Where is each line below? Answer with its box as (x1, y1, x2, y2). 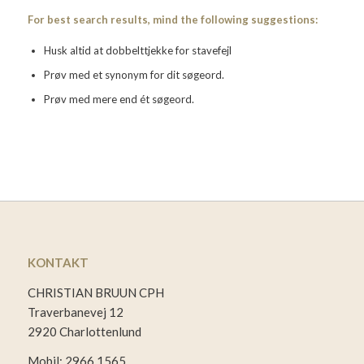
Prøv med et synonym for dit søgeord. (43, 68, 224, 82)
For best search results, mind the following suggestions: (27, 13, 318, 27)
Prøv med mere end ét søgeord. (43, 93, 194, 106)
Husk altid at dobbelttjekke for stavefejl (43, 44, 232, 58)
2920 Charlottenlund (27, 323, 141, 339)
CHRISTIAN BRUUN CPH (27, 284, 164, 300)
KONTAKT (27, 254, 89, 270)
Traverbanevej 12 (27, 304, 123, 319)
